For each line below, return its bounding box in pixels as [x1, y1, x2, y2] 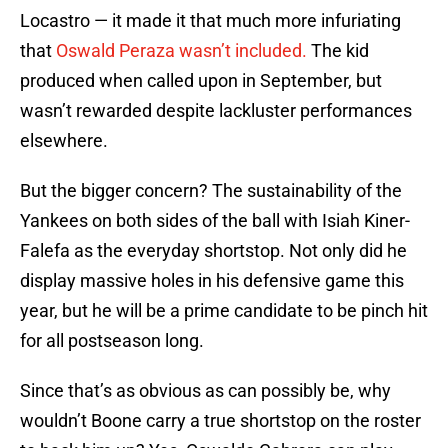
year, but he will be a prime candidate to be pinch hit [20, 300, 428, 322]
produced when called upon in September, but [20, 70, 382, 92]
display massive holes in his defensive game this [20, 270, 404, 292]
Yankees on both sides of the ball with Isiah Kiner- [20, 210, 410, 232]
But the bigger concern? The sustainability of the [20, 180, 402, 202]
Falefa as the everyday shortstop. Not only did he [20, 240, 407, 262]
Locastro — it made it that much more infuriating [20, 10, 401, 32]
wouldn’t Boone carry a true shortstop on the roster [20, 410, 421, 432]
